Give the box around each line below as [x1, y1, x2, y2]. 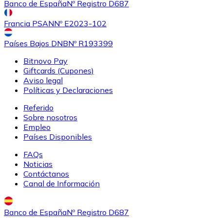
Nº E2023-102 [54, 18, 107, 29]
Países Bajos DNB [4, 38, 68, 49]
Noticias [23, 159, 53, 169]
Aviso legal [23, 75, 63, 86]
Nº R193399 [68, 38, 113, 49]
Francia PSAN [4, 18, 54, 29]
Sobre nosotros [23, 112, 77, 123]
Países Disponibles [23, 132, 92, 142]
